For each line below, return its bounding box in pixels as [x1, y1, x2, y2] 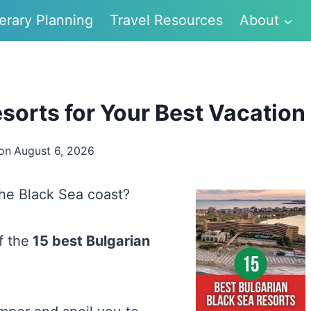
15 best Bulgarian [29, 233, 150, 249]
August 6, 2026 [13, 144, 94, 158]
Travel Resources [110, 12, 223, 28]
